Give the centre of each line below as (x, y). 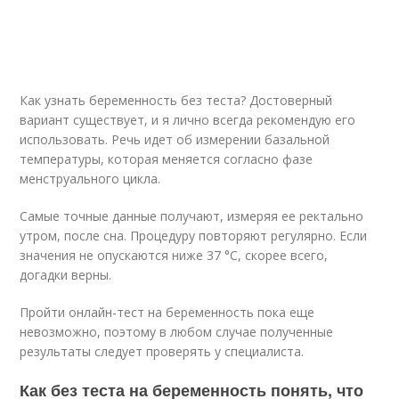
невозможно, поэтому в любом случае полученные (177, 332)
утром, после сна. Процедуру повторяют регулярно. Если (194, 236)
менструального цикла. (90, 179)
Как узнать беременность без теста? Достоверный (176, 100)
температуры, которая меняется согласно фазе (167, 159)
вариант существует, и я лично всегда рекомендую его (188, 120)
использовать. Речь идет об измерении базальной (175, 139)
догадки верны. (66, 275)
